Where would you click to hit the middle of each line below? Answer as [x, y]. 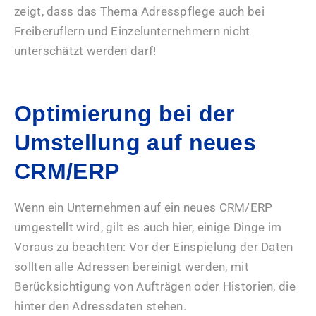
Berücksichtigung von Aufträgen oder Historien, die [155, 286]
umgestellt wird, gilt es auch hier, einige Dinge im [148, 227]
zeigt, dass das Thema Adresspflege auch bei [139, 11]
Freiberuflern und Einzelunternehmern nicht [132, 31]
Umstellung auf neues [135, 142]
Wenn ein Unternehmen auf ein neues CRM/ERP [144, 207]
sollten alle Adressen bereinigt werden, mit [132, 266]
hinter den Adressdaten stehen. [101, 306]
